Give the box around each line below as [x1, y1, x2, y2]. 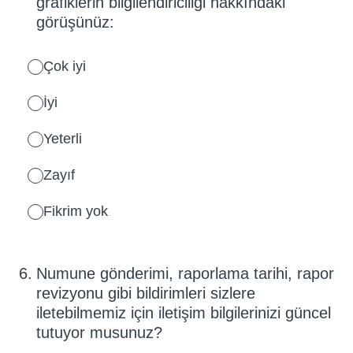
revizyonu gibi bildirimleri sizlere [36, 284, 255, 302]
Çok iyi [43, 58, 86, 74]
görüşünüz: [36, 13, 114, 31]
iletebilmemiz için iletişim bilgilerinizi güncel [36, 303, 331, 321]
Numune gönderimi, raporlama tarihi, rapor [36, 264, 334, 282]
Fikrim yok [43, 203, 108, 219]
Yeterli [43, 130, 82, 147]
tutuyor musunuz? [36, 323, 162, 341]
